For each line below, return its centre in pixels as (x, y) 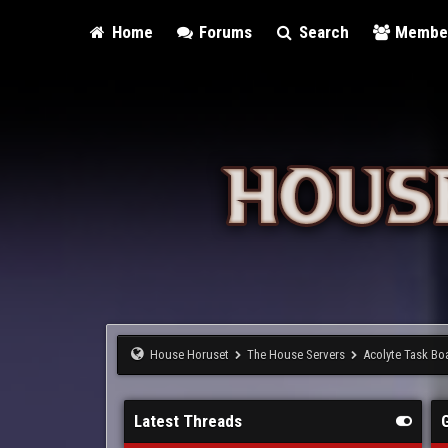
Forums (224, 31)
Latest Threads (188, 421)
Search (321, 31)
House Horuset (190, 354)
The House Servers (296, 354)
